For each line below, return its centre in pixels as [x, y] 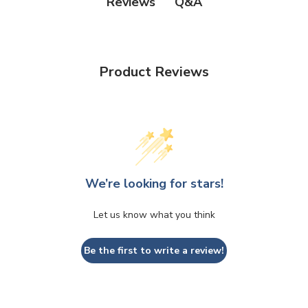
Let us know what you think [154, 214]
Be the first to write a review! [154, 250]
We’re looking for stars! [154, 183]
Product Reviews [154, 71]
